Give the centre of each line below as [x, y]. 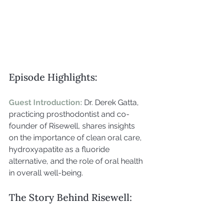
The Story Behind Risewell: [70, 197]
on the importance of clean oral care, [76, 137]
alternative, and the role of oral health [77, 161]
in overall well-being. [46, 173]
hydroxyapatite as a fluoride [60, 149]
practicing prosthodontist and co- [69, 114]
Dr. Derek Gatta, [112, 102]
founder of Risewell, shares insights [73, 126]
